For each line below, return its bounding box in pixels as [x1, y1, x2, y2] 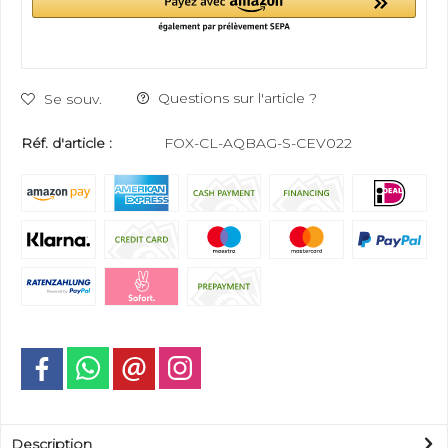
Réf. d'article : [21, 133, 112, 152]
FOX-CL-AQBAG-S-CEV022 [164, 133, 352, 152]
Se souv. [44, 89, 102, 108]
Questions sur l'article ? [154, 88, 317, 107]
